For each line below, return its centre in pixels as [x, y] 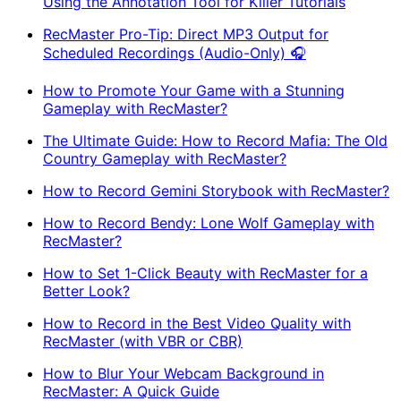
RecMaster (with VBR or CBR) [143, 341]
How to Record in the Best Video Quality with [197, 323]
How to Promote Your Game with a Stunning [194, 90]
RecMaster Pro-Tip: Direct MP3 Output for [186, 34]
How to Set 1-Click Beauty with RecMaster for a [205, 273]
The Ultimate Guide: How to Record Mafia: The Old [215, 140]
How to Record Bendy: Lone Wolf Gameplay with [209, 222]
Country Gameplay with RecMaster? [165, 158]
